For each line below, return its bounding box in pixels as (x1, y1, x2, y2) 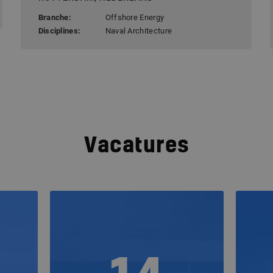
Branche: (38, 12, 72, 22)
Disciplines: (38, 26, 81, 35)
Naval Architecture (105, 26, 172, 35)
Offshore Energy (105, 12, 165, 22)
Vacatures (83, 135, 190, 157)
